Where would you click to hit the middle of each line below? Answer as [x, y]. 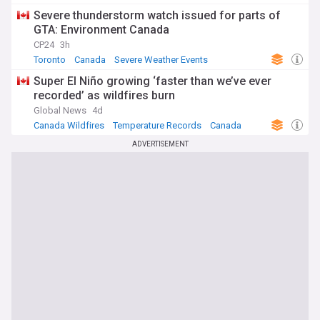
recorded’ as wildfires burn [104, 95]
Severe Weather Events [161, 60]
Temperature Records [157, 125]
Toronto [50, 60]
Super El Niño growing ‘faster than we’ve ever [152, 81]
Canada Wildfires [69, 125]
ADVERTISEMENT [160, 144]
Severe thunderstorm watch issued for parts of [157, 15]
